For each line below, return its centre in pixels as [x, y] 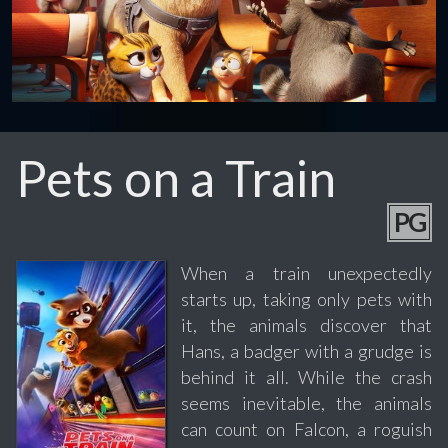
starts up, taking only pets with [306, 299]
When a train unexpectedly [306, 273]
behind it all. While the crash [306, 377]
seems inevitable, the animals [306, 403]
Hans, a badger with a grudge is [306, 351]
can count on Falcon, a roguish [306, 429]
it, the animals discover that [306, 325]
